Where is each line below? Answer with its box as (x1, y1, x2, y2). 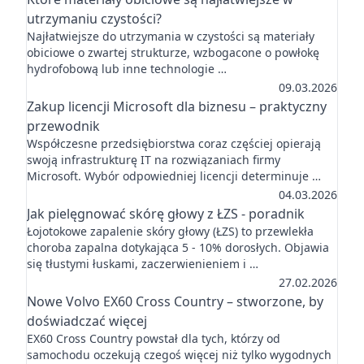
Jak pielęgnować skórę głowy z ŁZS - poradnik (27, 205, 305, 223)
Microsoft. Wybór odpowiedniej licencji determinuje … (27, 168, 321, 184)
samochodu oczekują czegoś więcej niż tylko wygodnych (27, 347, 331, 362)
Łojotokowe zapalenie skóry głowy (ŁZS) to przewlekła (27, 223, 314, 239)
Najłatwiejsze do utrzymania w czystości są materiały (27, 28, 314, 44)
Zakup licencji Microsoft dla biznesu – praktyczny (27, 97, 327, 115)
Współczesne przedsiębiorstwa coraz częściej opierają (27, 136, 321, 151)
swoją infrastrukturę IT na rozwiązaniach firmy (27, 152, 280, 167)
